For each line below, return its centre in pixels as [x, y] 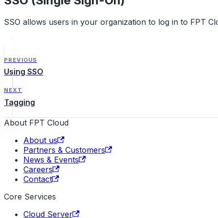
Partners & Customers [64, 150]
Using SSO [24, 72]
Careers [38, 169]
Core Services [30, 196]
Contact [38, 179]
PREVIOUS [21, 60]
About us [40, 140]
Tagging [19, 102]
